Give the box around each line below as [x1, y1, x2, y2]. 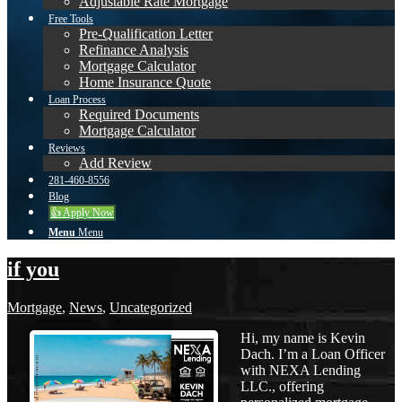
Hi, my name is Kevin [240, 329, 365, 345]
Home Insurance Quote [79, 74, 211, 90]
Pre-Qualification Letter [79, 25, 213, 41]
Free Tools [48, 12, 93, 25]
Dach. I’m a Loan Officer [240, 345, 385, 362]
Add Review [79, 154, 152, 170]
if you [7, 257, 59, 281]
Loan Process [48, 92, 106, 106]
